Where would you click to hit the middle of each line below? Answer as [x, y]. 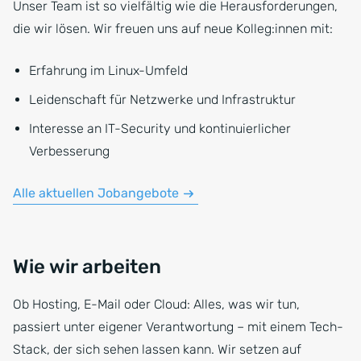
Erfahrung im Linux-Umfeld [108, 70]
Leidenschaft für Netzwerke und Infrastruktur [162, 99]
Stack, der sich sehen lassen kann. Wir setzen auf [157, 349]
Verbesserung [69, 151]
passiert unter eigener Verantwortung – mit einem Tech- [178, 326]
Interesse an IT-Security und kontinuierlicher [160, 128]
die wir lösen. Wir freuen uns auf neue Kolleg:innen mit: [173, 28]
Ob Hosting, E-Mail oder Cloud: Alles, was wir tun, [156, 304]
